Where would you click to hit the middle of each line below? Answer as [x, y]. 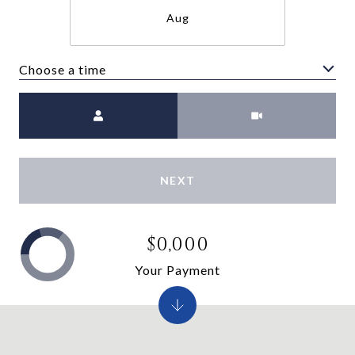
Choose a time [63, 69]
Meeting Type [221, 103]
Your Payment [177, 269]
